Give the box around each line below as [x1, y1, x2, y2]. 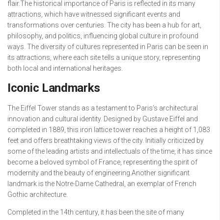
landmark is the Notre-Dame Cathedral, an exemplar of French [7, 179, 196, 188]
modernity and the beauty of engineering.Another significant [7, 168, 190, 177]
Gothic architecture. [7, 190, 68, 198]
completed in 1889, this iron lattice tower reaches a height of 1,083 [7, 125, 210, 134]
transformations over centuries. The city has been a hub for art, [7, 21, 201, 29]
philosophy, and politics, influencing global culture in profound [7, 31, 198, 40]
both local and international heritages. [7, 64, 123, 72]
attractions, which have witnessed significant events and [7, 10, 180, 18]
